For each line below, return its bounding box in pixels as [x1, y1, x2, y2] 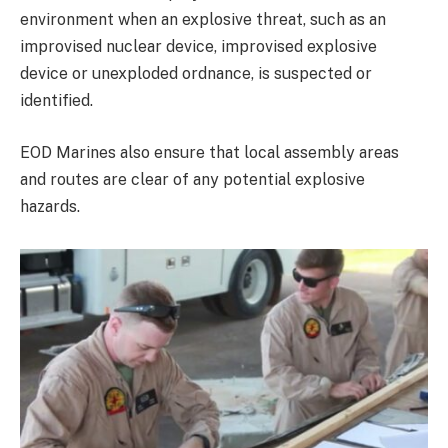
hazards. [20, 196, 80, 216]
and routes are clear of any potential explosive [20, 169, 365, 189]
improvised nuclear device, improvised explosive [20, 37, 377, 57]
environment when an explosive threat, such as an [20, 10, 386, 30]
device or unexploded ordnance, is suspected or [20, 64, 372, 84]
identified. [20, 91, 93, 111]
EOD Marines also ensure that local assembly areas [20, 142, 399, 162]
